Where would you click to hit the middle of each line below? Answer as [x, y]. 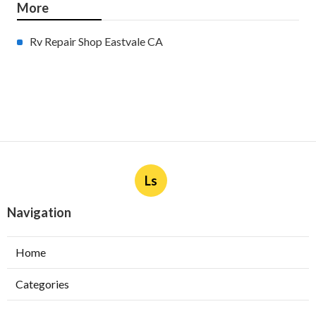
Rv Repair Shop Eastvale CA [96, 42]
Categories [42, 284]
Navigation [39, 213]
